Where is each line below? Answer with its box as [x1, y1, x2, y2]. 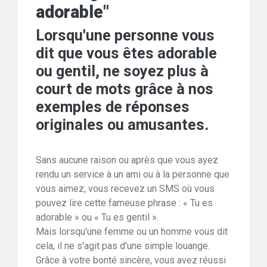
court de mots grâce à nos [36, 80, 213, 98]
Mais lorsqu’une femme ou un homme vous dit [36, 226, 228, 238]
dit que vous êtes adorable [36, 45, 217, 63]
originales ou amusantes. [36, 116, 209, 134]
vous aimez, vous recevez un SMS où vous [36, 183, 215, 195]
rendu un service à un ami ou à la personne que [36, 169, 229, 181]
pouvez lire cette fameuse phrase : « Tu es [36, 197, 213, 209]
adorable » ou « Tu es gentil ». [36, 212, 159, 223]
